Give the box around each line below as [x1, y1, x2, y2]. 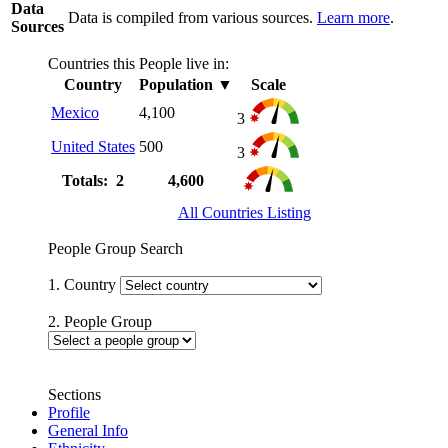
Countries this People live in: [48, 54, 229, 72]
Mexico [51, 103, 99, 121]
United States [51, 137, 135, 155]
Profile [48, 403, 90, 421]
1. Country [48, 275, 120, 293]
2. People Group [48, 312, 152, 330]
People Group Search [48, 239, 183, 257]
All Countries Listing [177, 203, 311, 221]
